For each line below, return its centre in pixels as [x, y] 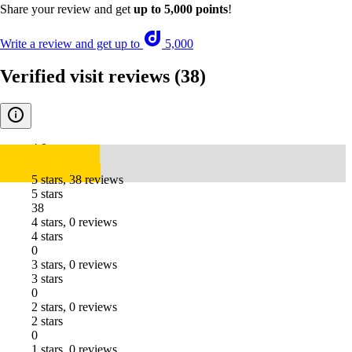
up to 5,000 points [181, 9]
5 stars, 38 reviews [77, 180]
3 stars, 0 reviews [74, 265]
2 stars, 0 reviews [74, 307]
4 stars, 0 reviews [74, 222]
